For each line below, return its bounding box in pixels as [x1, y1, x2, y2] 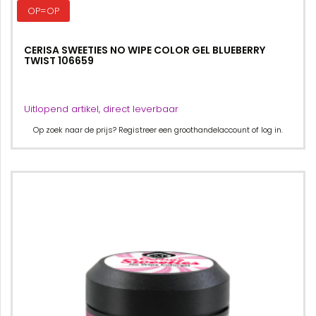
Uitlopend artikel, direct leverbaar [24, 102, 178, 116]
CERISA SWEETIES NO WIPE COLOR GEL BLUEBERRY [24, 43, 265, 57]
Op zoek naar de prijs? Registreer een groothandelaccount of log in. [33, 124, 283, 135]
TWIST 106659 [24, 54, 94, 68]
